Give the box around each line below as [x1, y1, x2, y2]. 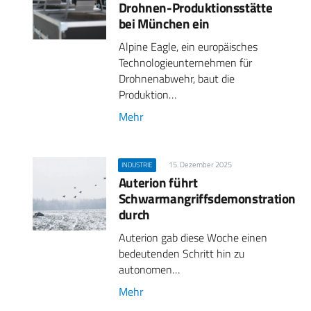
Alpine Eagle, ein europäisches [118, 37, 258, 55]
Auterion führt [118, 172, 198, 193]
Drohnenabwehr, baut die [118, 69, 235, 87]
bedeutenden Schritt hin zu [118, 245, 244, 262]
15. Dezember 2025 [169, 158, 233, 170]
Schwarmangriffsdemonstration [118, 188, 296, 209]
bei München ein [118, 12, 210, 33]
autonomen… [118, 261, 180, 278]
